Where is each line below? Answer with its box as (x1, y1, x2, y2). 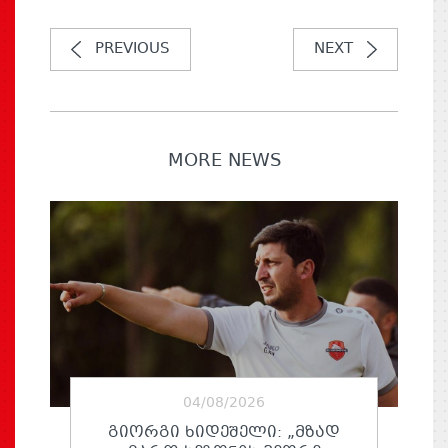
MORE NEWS (167, 146, 281, 175)
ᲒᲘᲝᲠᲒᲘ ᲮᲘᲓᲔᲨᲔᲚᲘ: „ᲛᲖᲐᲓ (108, 420, 340, 445)
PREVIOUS (95, 36, 170, 61)
